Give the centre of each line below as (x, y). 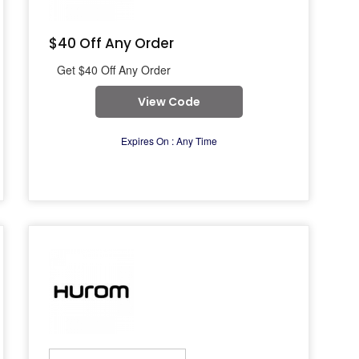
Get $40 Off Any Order (114, 70)
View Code (169, 102)
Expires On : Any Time (169, 141)
